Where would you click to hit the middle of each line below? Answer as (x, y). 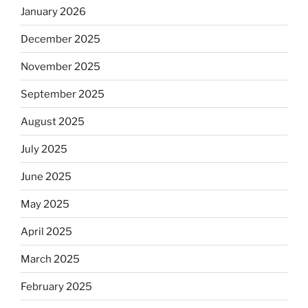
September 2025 (63, 94)
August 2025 (53, 121)
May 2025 (45, 204)
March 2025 (50, 259)
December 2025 (60, 39)
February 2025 (56, 286)
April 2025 (46, 231)
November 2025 (60, 66)
